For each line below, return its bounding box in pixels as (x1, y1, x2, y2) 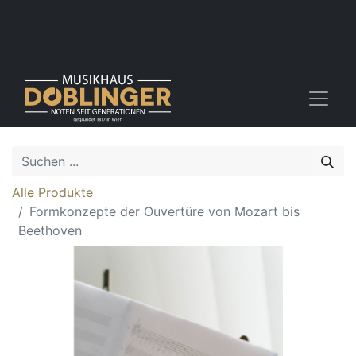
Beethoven (18, 222, 82, 238)
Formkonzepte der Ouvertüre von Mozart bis (29, 203, 300, 219)
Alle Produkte (12, 184, 93, 200)
